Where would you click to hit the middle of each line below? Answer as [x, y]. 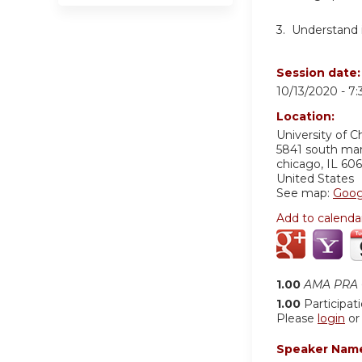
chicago [299, 164]
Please [297, 319]
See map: [305, 194]
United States [315, 179]
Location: [307, 117]
